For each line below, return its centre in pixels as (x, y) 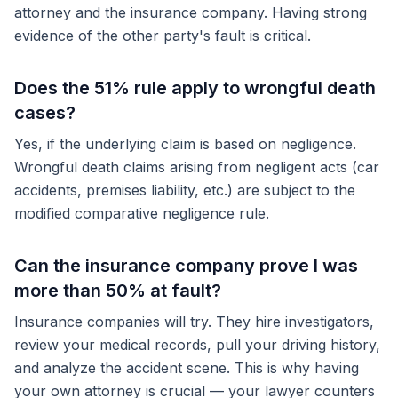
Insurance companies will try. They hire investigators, (194, 322)
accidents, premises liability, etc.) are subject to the (185, 190)
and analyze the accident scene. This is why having (187, 368)
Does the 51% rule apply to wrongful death (195, 88)
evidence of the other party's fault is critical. (163, 36)
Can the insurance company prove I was (186, 266)
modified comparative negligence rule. (142, 213)
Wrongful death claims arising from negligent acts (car (197, 167)
